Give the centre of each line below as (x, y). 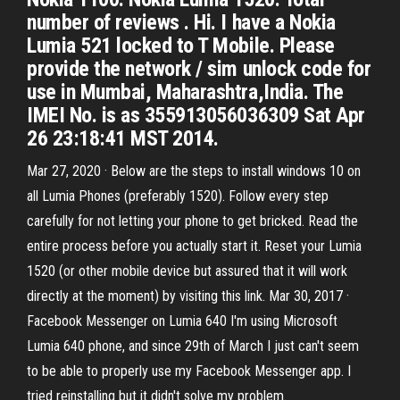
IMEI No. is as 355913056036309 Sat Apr (196, 115)
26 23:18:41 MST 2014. (123, 138)
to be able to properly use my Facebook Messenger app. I (189, 371)
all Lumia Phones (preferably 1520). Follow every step (178, 196)
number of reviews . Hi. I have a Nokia (181, 22)
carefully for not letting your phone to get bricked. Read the (192, 221)
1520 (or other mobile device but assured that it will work (187, 271)
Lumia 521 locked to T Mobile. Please (181, 46)
